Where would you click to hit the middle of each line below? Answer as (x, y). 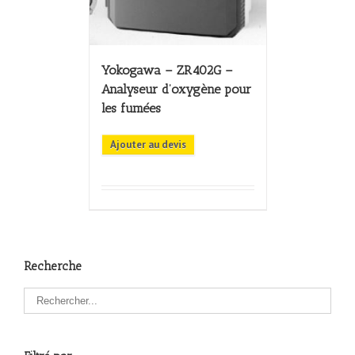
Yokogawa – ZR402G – (167, 70)
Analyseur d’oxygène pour (176, 89)
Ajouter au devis (148, 144)
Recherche (53, 266)
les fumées (131, 108)
